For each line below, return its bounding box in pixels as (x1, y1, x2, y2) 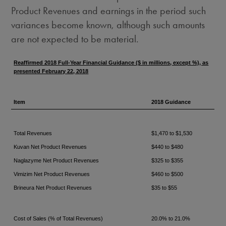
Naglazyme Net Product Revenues (14, 157, 99, 163)
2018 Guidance (151, 99, 191, 105)
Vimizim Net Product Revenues (14, 171, 90, 177)
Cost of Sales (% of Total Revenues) (14, 215, 103, 221)
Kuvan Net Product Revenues (14, 144, 87, 150)
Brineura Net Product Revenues (14, 185, 92, 191)
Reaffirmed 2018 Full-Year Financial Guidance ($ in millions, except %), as (14, 60, 209, 66)
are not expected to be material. (11, 33, 139, 45)
